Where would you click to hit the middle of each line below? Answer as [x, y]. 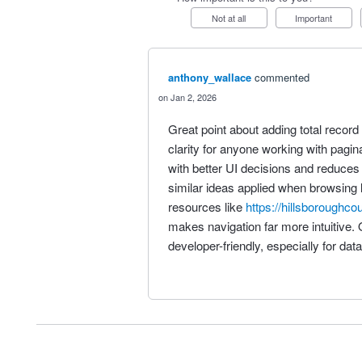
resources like [206, 206]
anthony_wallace [209, 77]
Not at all [232, 18]
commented [282, 77]
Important [315, 18]
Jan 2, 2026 [193, 97]
